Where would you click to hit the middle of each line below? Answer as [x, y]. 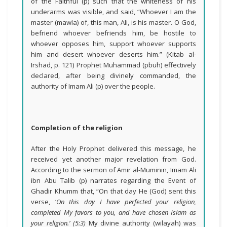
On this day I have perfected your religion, [126, 202]
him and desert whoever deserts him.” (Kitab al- [113, 54]
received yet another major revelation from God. [113, 159]
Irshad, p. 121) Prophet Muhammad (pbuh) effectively [113, 65]
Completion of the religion [77, 128]
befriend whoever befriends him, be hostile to [113, 33]
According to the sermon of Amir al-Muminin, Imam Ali [113, 170]
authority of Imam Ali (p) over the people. [93, 86]
